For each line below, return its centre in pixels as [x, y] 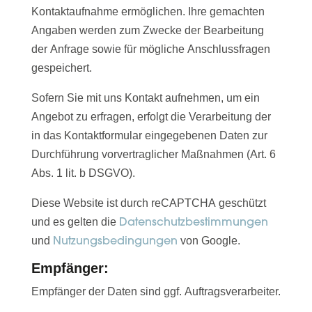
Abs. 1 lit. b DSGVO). [83, 173]
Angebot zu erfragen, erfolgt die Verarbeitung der [151, 117]
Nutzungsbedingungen [115, 241]
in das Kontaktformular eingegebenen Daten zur [149, 136]
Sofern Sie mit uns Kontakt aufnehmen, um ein [145, 98]
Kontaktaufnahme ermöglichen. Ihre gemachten [148, 12]
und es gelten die [75, 222]
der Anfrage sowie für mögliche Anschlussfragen [150, 49]
